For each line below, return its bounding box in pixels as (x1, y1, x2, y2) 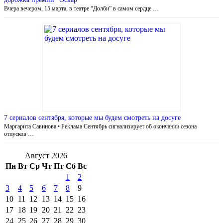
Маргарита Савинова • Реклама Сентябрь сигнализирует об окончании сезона (4, 122, 197, 130)
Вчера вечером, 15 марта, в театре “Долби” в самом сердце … (4, 4, 159, 12)
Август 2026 (25, 151, 67, 160)
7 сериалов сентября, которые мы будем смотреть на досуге (4, 113, 181, 121)
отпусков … (4, 130, 34, 137)
